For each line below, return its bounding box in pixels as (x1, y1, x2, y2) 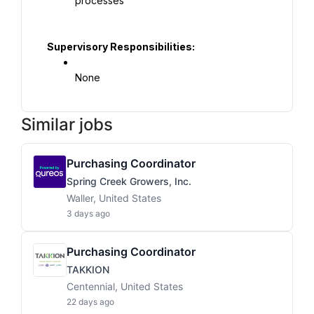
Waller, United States (67, 192, 161, 204)
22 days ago (67, 296, 114, 307)
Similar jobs (21, 114, 113, 135)
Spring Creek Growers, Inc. (67, 175, 191, 187)
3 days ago (67, 208, 110, 219)
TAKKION (67, 264, 109, 275)
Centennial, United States (67, 280, 183, 292)
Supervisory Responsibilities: (47, 41, 195, 53)
